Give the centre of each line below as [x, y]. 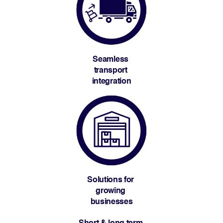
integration [111, 82]
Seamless [111, 60]
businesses [111, 202]
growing [111, 191]
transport [111, 71]
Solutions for [111, 180]
